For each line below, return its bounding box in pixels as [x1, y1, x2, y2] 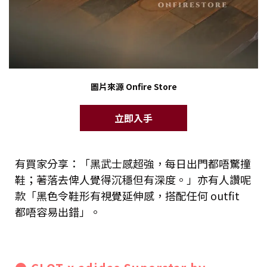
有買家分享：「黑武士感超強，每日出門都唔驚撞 [15, 155, 251, 171]
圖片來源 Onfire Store [90, 80, 177, 92]
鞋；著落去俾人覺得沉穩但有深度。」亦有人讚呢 [15, 171, 251, 187]
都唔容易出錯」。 [15, 203, 101, 219]
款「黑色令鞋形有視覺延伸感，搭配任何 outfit [15, 187, 240, 203]
